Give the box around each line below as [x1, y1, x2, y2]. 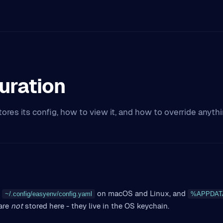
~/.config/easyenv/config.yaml [5, 190, 92, 198]
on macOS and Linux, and [95, 189, 186, 198]
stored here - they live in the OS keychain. [23, 201, 169, 211]
